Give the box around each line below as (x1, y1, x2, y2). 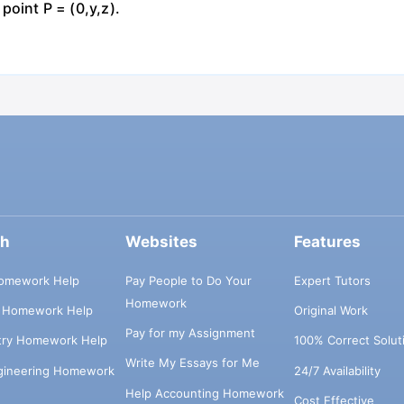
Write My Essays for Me (124, 355, 260, 371)
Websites (124, 233, 197, 252)
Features (293, 233, 361, 252)
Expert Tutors (293, 272, 371, 288)
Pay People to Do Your (124, 272, 252, 288)
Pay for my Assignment (124, 326, 255, 341)
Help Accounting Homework (124, 385, 284, 400)
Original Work (293, 303, 368, 318)
